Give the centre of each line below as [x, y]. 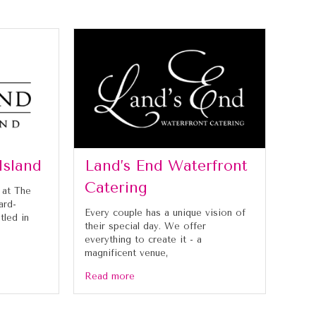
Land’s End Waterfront [166, 165]
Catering [116, 187]
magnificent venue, [126, 253]
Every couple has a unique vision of [165, 212]
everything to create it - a [143, 239]
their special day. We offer [145, 226]
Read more [110, 276]
